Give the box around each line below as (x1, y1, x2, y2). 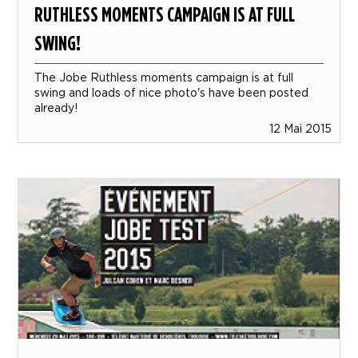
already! (34, 101, 78, 113)
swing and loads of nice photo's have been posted (34, 86, 309, 98)
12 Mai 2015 (268, 121, 332, 134)
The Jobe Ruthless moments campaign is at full (34, 70, 294, 83)
